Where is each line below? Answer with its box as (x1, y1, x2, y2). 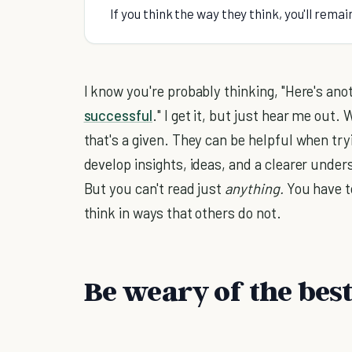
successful (83, 106, 152, 125)
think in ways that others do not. (83, 203, 281, 222)
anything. (225, 179, 287, 198)
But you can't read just (83, 179, 225, 198)
